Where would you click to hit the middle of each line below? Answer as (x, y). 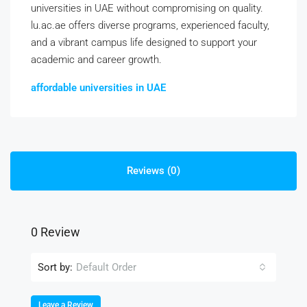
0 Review (56, 232)
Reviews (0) (153, 171)
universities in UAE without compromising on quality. (147, 8)
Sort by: (55, 267)
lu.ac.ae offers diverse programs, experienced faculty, (150, 25)
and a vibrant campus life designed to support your (144, 42)
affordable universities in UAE (98, 88)
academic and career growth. (96, 60)
